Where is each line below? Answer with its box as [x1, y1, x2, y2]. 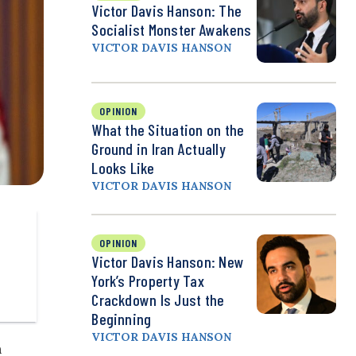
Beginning [91, 309, 152, 329]
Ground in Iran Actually [91, 139, 226, 159]
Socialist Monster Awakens [91, 20, 252, 40]
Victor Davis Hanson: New [91, 252, 245, 272]
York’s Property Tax [91, 271, 204, 291]
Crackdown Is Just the [91, 290, 225, 310]
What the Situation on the [91, 120, 245, 140]
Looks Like [91, 158, 155, 178]
